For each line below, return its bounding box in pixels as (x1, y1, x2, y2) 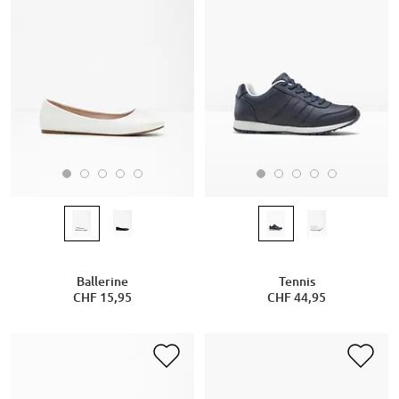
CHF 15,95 (72, 290, 132, 305)
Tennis (278, 274, 315, 289)
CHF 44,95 (267, 290, 326, 305)
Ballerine (76, 274, 128, 289)
